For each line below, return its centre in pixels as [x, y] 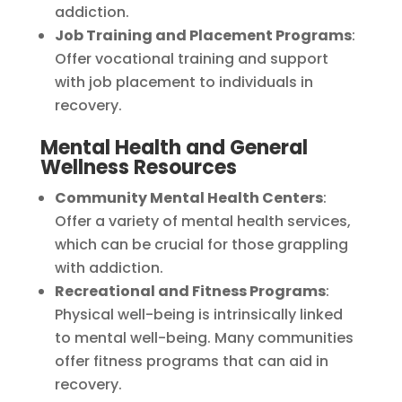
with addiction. [109, 267]
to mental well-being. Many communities [204, 337]
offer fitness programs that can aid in [191, 361]
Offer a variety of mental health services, [202, 221]
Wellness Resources [138, 167]
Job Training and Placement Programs [203, 35]
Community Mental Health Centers [188, 197]
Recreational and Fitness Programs [190, 291]
